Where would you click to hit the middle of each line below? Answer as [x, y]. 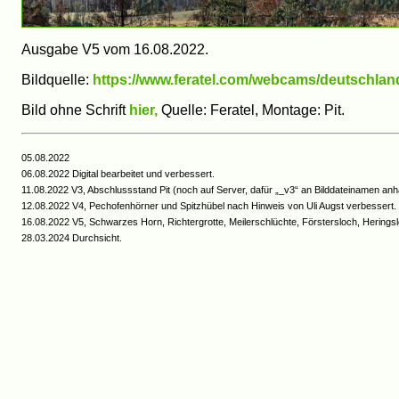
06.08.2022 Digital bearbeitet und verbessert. [118, 173]
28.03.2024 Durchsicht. [72, 237]
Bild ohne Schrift [75, 110]
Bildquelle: [57, 79]
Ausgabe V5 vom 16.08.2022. [115, 49]
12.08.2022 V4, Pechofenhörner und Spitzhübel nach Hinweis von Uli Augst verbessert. [209, 205]
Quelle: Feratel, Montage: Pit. [251, 110]
